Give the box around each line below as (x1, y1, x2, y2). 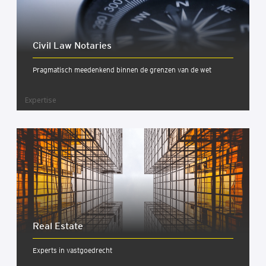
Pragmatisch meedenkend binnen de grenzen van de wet (33, 65, 211, 75)
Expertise (25, 95, 56, 106)
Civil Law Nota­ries (33, 40, 112, 52)
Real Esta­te (33, 220, 83, 232)
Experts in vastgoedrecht (33, 246, 112, 255)
